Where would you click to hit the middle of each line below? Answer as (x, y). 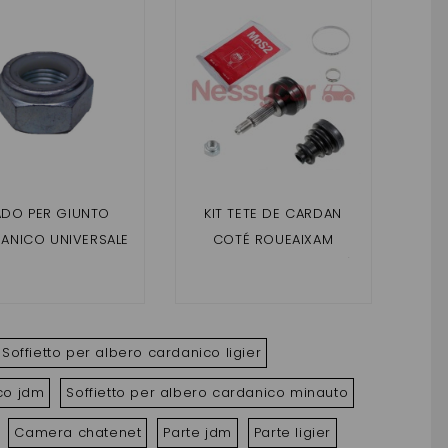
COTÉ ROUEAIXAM (273, 239)
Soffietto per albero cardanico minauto (207, 392)
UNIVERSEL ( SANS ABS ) (273, 265)
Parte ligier (292, 432)
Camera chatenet (78, 432)
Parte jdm (197, 432)
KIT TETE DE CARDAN (273, 213)
